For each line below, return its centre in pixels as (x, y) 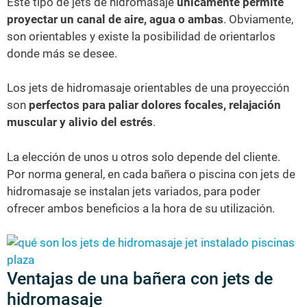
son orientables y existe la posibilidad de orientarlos (141, 36)
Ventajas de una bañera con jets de (140, 279)
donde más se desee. (62, 53)
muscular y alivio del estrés (80, 122)
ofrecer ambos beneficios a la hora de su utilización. (141, 208)
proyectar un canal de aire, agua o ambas (115, 19)
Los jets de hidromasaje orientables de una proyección (148, 88)
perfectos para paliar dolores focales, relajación (153, 105)
